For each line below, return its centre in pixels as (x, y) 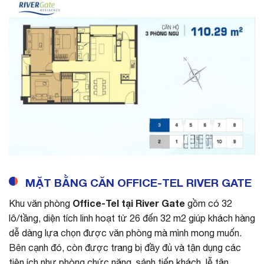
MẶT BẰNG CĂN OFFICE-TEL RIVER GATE (138, 183)
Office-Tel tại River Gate (129, 203)
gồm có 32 (209, 203)
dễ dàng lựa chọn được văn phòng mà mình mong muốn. (125, 233)
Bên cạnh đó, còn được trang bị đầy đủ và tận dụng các (125, 247)
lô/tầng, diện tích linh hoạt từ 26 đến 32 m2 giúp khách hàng (132, 218)
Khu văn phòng (41, 203)
